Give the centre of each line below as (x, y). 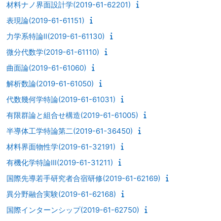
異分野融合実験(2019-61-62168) (61, 194)
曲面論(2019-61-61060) (46, 68)
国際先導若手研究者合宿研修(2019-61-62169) (83, 178)
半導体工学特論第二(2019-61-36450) (70, 131)
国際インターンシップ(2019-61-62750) (73, 210)
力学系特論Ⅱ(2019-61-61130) (55, 36)
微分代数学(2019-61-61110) (53, 52)
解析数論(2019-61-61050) (50, 83)
